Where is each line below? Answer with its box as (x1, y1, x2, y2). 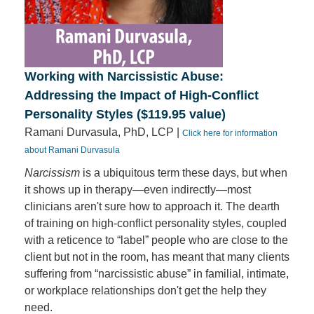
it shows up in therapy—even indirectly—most (25, 184, 251, 196)
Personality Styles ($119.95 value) (25, 107, 226, 121)
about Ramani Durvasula (25, 145, 120, 155)
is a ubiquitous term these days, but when (80, 167, 287, 179)
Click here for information (182, 128, 278, 138)
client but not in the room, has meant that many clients (25, 251, 289, 263)
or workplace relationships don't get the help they (25, 285, 266, 296)
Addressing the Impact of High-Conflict (25, 88, 259, 102)
